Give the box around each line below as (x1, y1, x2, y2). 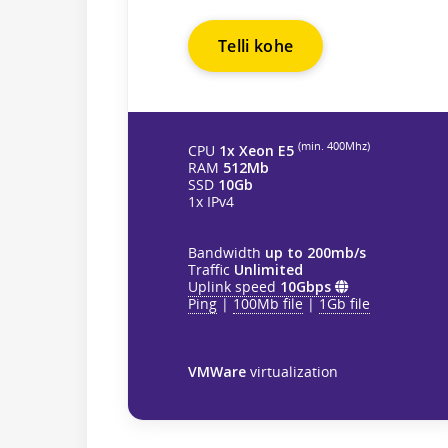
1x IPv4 (188, 191, 234, 211)
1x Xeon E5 (219, 140, 294, 160)
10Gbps (280, 276, 331, 296)
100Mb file (233, 293, 303, 313)
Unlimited (234, 259, 303, 279)
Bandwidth (188, 242, 265, 262)
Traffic (188, 259, 234, 279)
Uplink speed (188, 276, 280, 296)
